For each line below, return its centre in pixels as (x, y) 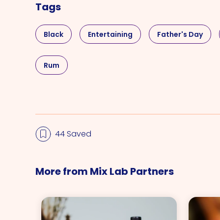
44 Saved (73, 134)
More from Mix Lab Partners (105, 171)
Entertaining (110, 34)
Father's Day (180, 34)
